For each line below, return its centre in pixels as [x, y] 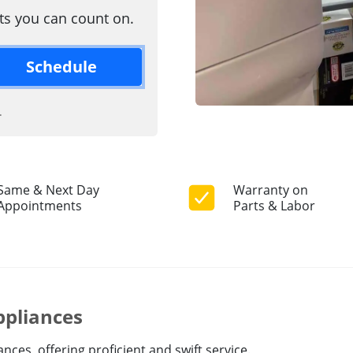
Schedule [61, 67]
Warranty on [271, 190]
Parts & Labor [274, 206]
